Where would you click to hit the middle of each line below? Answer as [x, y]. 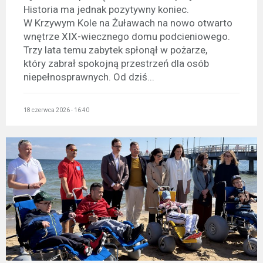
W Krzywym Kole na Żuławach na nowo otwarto [128, 23]
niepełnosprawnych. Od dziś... [89, 77]
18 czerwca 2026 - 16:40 [56, 110]
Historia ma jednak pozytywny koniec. [106, 9]
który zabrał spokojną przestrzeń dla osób [116, 63]
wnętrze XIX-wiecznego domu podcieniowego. [127, 36]
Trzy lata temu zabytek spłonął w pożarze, [115, 50]
